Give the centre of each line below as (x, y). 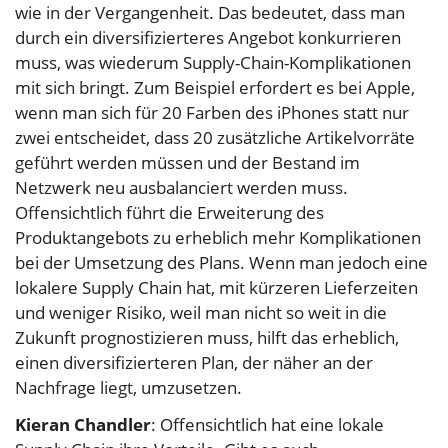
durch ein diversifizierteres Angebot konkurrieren (208, 38)
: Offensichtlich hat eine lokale (267, 425)
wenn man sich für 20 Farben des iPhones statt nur (212, 113)
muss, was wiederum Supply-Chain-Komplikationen (213, 63)
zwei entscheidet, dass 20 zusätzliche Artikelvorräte (215, 138)
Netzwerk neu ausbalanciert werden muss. (181, 188)
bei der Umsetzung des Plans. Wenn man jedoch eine (221, 263)
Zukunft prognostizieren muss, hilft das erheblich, (207, 338)
